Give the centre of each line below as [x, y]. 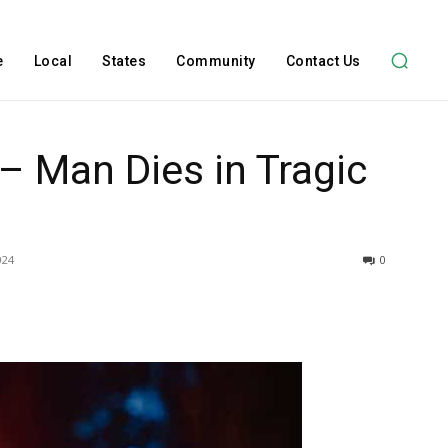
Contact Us [323, 61]
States [124, 61]
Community [216, 61]
